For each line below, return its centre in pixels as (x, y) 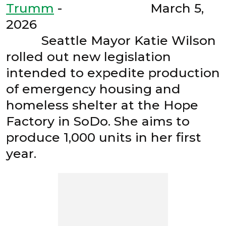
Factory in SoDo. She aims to (98, 121)
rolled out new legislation (89, 56)
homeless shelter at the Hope (102, 105)
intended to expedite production (113, 72)
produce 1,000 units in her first (104, 137)
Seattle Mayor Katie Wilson (111, 40)
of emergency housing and (93, 89)
